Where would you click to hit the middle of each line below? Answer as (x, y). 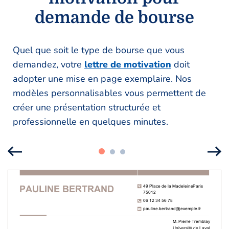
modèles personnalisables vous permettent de (109, 93)
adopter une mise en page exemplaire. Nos (102, 78)
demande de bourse (114, 17)
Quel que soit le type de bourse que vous (99, 50)
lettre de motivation (128, 64)
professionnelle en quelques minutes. (90, 121)
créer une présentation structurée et (87, 107)
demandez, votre (49, 64)
